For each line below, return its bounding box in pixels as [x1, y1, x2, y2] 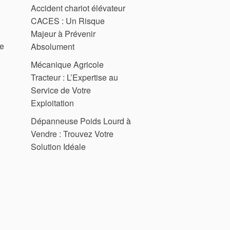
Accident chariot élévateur [31, 2, 125, 14]
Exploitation [31, 97, 74, 109]
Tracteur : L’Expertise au [31, 71, 118, 83]
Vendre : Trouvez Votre [31, 127, 113, 140]
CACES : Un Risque [31, 14, 105, 27]
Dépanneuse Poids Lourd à [31, 114, 131, 127]
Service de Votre [31, 84, 91, 96]
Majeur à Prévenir [31, 27, 95, 40]
